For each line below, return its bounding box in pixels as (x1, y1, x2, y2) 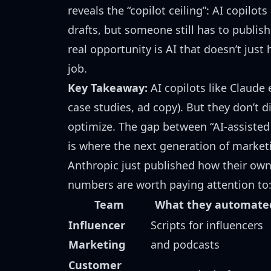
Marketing (68, 237, 125, 252)
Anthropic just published (68, 158, 198, 172)
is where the (68, 139, 134, 153)
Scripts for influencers (151, 218, 263, 232)
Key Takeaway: (68, 80, 148, 95)
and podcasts (151, 237, 220, 252)
